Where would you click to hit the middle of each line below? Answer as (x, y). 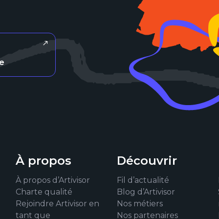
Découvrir (147, 161)
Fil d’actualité (143, 180)
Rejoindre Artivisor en (58, 204)
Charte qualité (44, 192)
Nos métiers (140, 204)
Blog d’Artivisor (146, 192)
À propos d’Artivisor (53, 180)
